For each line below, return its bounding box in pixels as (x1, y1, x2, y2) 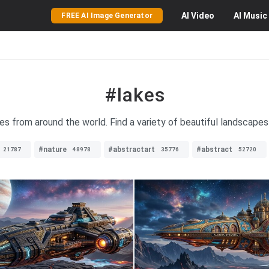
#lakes (104, 83, 165, 106)
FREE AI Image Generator (61, 11, 153, 20)
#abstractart (108, 145, 155, 154)
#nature (38, 145, 67, 154)
